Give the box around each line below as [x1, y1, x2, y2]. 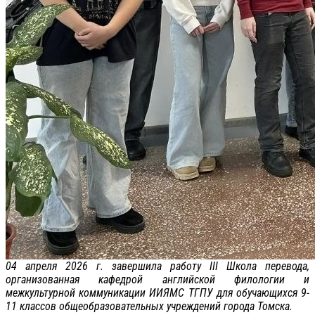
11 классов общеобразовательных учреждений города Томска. [6, 299, 292, 313]
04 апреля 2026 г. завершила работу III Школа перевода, [6, 259, 309, 273]
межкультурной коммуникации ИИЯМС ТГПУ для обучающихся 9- [6, 285, 309, 300]
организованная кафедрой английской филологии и [6, 272, 309, 286]
